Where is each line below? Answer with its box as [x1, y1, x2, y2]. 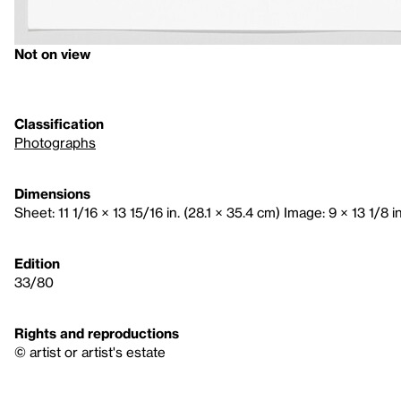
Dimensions [14, 185, 90, 201]
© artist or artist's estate [14, 344, 166, 360]
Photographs [14, 134, 96, 150]
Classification [14, 115, 104, 132]
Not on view [14, 46, 90, 62]
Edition [14, 255, 60, 271]
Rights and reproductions [14, 325, 179, 341]
